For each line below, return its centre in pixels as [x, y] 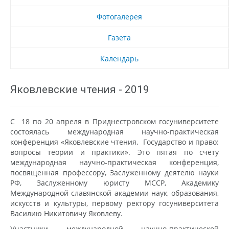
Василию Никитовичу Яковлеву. [66, 213]
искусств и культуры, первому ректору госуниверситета [114, 203]
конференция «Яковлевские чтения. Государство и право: [114, 142]
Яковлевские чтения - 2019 [80, 89]
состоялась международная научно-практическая [114, 131]
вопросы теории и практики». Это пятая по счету [114, 152]
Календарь [119, 58]
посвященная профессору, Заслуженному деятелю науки [114, 172]
